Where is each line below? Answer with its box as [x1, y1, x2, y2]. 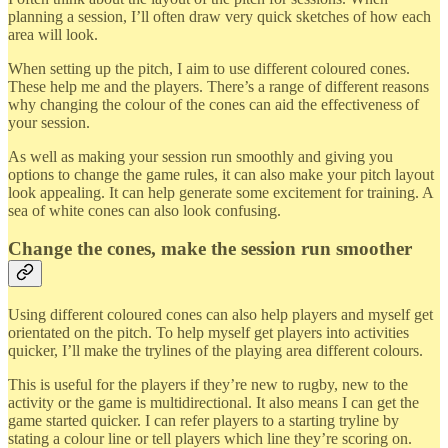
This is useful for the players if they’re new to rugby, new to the [8, 375, 408, 393]
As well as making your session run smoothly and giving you [8, 147, 393, 165]
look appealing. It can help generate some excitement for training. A [8, 183, 433, 201]
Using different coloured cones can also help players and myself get [8, 305, 433, 323]
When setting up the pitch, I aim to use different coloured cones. [8, 59, 410, 77]
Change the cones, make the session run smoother [8, 238, 412, 260]
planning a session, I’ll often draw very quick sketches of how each [8, 7, 431, 25]
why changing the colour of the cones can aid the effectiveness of [8, 95, 419, 113]
